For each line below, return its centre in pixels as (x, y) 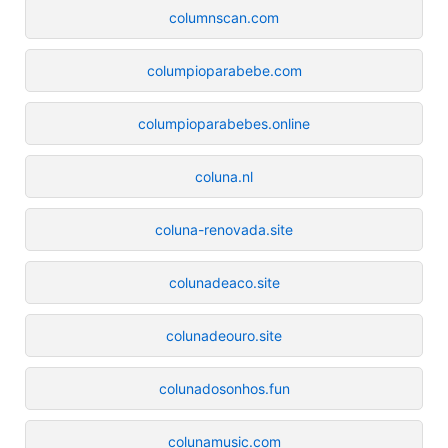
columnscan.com (224, 17)
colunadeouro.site (224, 335)
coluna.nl (224, 176)
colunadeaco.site (224, 282)
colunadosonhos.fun (224, 388)
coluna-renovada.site (224, 229)
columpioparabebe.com (224, 70)
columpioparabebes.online (224, 123)
